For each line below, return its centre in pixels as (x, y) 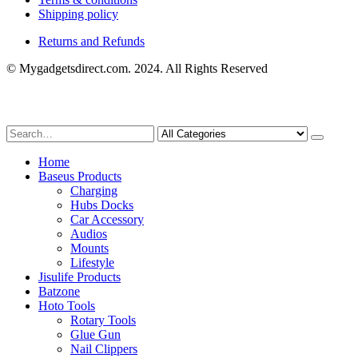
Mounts (89, 248)
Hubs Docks (102, 205)
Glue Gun (95, 334)
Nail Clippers (104, 348)
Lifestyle (92, 262)
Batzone (59, 291)
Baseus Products (80, 176)
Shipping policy (78, 14)
